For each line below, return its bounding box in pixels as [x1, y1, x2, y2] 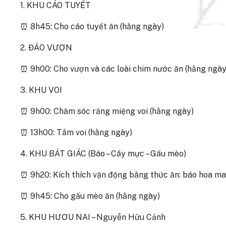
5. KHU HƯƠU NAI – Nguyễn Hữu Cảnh [20, 212, 165, 222]
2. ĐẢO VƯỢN [20, 43, 72, 52]
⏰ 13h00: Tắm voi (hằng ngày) [20, 128, 132, 137]
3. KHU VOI [20, 85, 62, 95]
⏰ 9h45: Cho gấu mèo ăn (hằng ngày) [20, 191, 160, 201]
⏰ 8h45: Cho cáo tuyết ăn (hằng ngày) [20, 22, 164, 31]
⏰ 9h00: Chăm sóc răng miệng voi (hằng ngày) [20, 106, 194, 116]
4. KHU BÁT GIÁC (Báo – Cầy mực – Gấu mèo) [20, 149, 186, 158]
